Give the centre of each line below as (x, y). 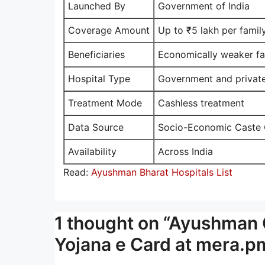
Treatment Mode (105, 103)
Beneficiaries (96, 54)
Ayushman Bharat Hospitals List (163, 172)
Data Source (96, 127)
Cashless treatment (201, 103)
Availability (92, 151)
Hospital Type (99, 78)
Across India (185, 151)
